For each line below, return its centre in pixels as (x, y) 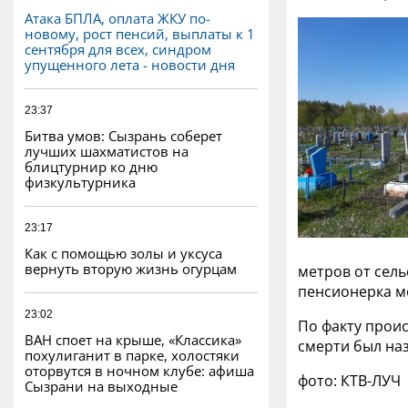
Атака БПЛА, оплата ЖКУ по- (117, 18)
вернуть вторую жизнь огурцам (131, 268)
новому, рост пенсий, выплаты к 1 (140, 33)
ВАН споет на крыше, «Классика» (133, 339)
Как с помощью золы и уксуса (123, 253)
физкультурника (80, 182)
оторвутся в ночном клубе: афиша (139, 370)
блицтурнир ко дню (91, 166)
